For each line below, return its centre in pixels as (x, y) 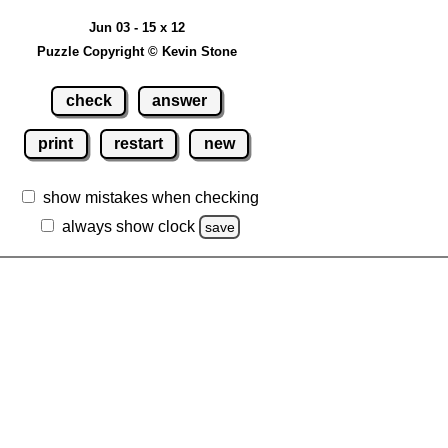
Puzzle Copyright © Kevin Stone (136, 52)
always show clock (128, 226)
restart (138, 143)
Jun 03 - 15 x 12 (136, 28)
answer (180, 100)
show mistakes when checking (151, 197)
